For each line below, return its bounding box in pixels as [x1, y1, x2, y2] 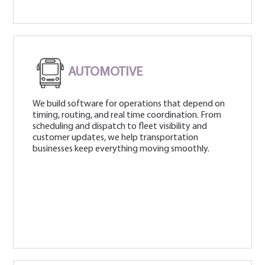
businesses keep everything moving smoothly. [33, 144, 210, 154]
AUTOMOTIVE [68, 65, 143, 79]
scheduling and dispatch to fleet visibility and [33, 121, 208, 131]
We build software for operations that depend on [33, 99, 225, 109]
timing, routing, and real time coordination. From [33, 110, 222, 120]
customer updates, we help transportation [33, 132, 199, 143]
